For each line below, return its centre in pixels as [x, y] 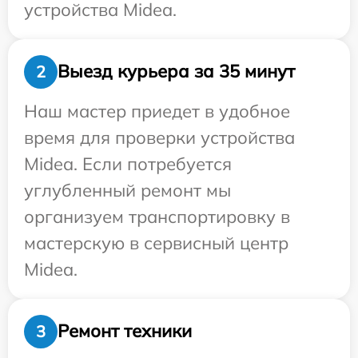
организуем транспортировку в [157, 216]
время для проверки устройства [159, 137]
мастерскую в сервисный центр [156, 243]
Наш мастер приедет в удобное [157, 111]
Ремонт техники [125, 331]
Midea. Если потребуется [128, 163]
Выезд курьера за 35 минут [176, 72]
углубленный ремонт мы [127, 190]
